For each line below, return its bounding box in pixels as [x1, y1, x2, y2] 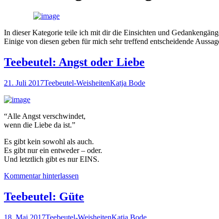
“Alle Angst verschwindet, [4, 112, 86, 121]
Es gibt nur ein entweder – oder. [4, 146, 102, 155]
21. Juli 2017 [4, 79, 44, 88]
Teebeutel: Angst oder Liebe [4, 56, 145, 69]
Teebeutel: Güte [4, 190, 84, 203]
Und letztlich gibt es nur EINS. [4, 155, 99, 164]
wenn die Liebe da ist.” [4, 121, 75, 130]
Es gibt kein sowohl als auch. [4, 137, 94, 146]
